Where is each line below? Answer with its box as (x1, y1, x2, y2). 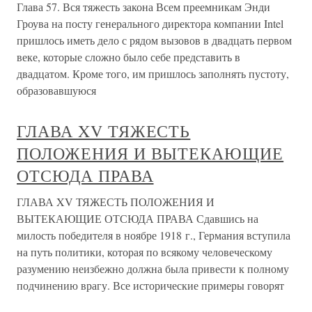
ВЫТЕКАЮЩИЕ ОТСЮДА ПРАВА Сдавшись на (17, 211, 258, 226)
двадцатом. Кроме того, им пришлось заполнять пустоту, (17, 66, 289, 81)
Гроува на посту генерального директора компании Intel (17, 16, 283, 31)
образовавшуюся (17, 83, 96, 97)
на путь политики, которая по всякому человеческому (17, 244, 272, 259)
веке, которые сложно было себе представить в (17, 49, 240, 64)
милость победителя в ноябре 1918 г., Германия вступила (17, 228, 290, 242)
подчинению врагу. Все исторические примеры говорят (17, 278, 284, 292)
